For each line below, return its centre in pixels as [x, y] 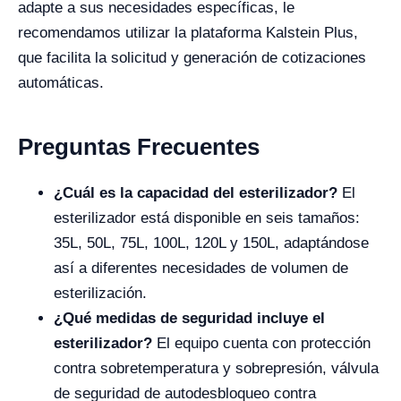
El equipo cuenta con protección [261, 343]
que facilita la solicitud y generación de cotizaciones [192, 58]
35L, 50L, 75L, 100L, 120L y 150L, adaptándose [211, 243]
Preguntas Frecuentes [139, 147]
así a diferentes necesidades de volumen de [201, 268]
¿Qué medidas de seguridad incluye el [189, 318]
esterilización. [100, 293]
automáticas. [61, 83]
